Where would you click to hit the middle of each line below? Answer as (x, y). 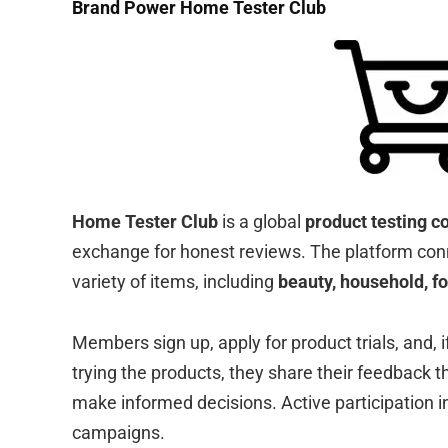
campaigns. (118, 432)
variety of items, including (175, 281)
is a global (261, 221)
